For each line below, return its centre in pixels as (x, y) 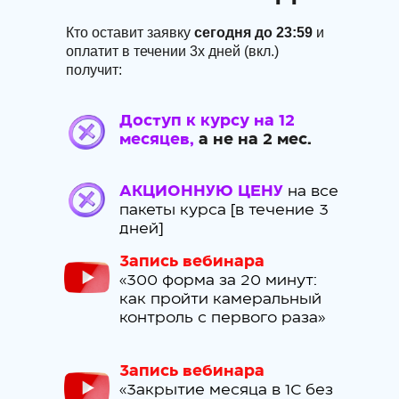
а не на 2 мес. (255, 139)
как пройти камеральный (220, 298)
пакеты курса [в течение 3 (224, 209)
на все (313, 191)
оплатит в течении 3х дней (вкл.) (172, 51)
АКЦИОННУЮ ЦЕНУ (201, 191)
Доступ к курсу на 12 (207, 120)
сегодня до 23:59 (253, 32)
